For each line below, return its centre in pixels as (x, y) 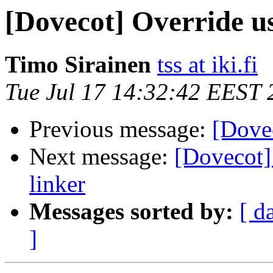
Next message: (102, 157)
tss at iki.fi (207, 65)
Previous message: (121, 129)
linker (57, 184)
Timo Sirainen (78, 65)
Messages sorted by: (131, 211)
